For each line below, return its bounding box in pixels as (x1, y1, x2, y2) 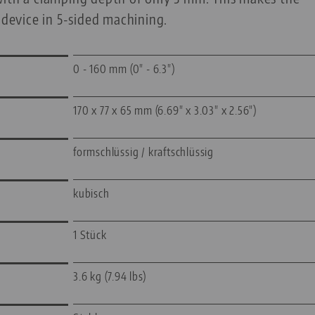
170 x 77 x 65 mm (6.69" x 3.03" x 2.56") (73, 103, 257, 118)
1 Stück (73, 228, 107, 243)
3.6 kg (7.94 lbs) (73, 269, 146, 284)
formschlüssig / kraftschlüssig (73, 145, 214, 160)
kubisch (73, 186, 110, 201)
